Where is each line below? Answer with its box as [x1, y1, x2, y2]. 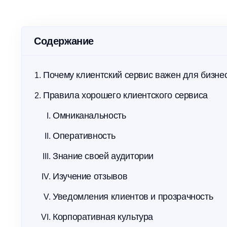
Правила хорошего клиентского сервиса [43, 90, 208, 100]
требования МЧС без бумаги [44, 7, 126, 14]
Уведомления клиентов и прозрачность [53, 192, 213, 202]
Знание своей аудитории [53, 151, 154, 161]
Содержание [34, 35, 94, 47]
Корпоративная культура [53, 212, 154, 222]
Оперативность [53, 131, 116, 141]
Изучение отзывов [53, 171, 128, 181]
